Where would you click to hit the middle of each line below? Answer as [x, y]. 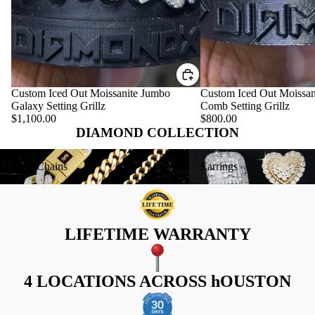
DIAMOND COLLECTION [157, 133]
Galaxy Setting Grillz [58, 106]
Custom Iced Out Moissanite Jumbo [91, 94]
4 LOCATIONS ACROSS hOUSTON [157, 282]
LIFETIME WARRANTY [157, 234]
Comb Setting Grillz [245, 106]
